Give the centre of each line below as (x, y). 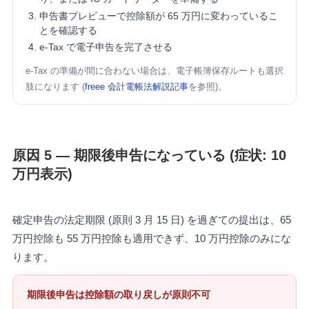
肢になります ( (55, 87)
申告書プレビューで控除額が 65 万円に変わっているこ (158, 16)
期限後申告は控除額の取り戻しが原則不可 (118, 295)
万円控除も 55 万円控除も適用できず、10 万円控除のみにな (151, 238)
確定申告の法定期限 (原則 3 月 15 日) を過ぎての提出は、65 (151, 220)
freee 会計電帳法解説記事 (136, 87)
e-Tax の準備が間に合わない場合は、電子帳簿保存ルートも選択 (154, 71)
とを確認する (68, 30)
